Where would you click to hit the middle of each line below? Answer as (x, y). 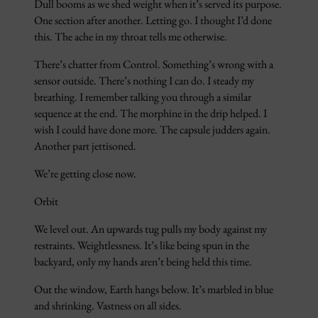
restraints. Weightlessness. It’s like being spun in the (142, 246)
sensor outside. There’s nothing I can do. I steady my (144, 81)
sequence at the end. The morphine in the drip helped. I (150, 114)
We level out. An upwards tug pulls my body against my (150, 229)
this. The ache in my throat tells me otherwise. (131, 37)
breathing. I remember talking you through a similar (143, 97)
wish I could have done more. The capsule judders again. (152, 130)
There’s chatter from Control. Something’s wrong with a (154, 65)
